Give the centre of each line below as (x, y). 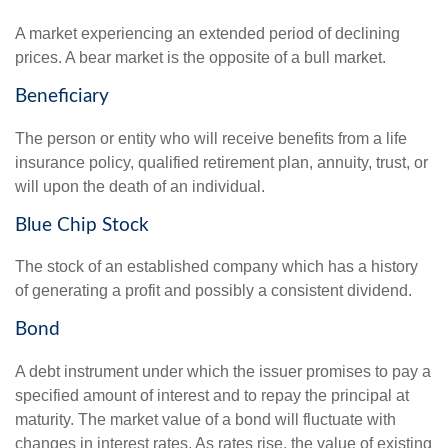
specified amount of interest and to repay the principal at (212, 395)
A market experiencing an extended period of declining (207, 33)
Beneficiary (62, 96)
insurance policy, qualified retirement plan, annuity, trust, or (221, 162)
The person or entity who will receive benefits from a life (211, 138)
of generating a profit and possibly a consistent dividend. (213, 291)
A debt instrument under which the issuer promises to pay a (223, 371)
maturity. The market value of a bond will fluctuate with (205, 419)
